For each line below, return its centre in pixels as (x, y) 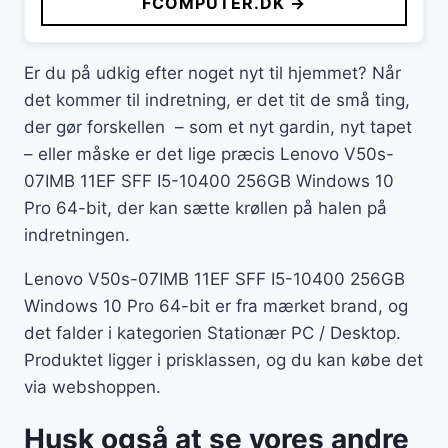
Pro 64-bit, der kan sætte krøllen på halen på (205, 208)
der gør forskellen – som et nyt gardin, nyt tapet (218, 127)
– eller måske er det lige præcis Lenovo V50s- (209, 154)
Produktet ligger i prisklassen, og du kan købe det (223, 360)
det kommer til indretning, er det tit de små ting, (217, 100)
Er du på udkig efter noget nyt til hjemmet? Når (212, 73)
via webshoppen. (92, 387)
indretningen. (77, 235)
